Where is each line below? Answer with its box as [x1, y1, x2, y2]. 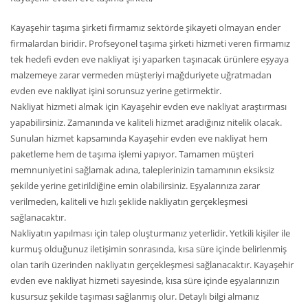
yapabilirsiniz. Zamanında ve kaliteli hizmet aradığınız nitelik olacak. [10, 116, 282, 129]
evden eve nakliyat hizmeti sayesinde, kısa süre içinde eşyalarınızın [10, 274, 280, 287]
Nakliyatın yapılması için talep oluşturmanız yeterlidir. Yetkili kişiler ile [10, 227, 290, 239]
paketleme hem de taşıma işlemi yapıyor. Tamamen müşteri [10, 148, 254, 160]
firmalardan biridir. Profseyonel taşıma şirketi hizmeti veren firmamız [10, 37, 290, 49]
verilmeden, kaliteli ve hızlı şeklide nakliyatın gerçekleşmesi [10, 195, 247, 208]
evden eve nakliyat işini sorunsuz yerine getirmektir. [10, 85, 221, 97]
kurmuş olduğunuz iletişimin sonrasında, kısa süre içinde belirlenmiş [10, 243, 287, 255]
